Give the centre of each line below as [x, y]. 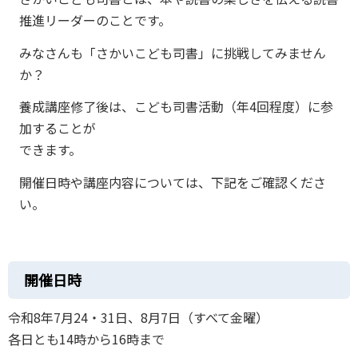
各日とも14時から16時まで [86, 339]
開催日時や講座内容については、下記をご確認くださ [172, 182]
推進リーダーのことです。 [95, 20]
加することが [57, 128]
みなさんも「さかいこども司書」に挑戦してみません [172, 52]
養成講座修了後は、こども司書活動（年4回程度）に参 [176, 107]
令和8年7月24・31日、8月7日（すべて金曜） [138, 318]
